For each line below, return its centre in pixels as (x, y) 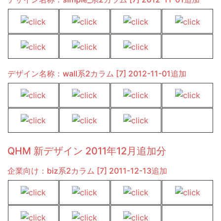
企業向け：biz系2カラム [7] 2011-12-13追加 (87, 170)
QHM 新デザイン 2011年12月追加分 (87, 151)
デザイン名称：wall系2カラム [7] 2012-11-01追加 (97, 73)
